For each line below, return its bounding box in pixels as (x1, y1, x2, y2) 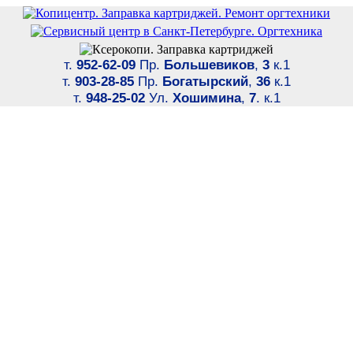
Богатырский (162, 73, 248, 89)
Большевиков (163, 57, 255, 72)
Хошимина (172, 90, 241, 106)
